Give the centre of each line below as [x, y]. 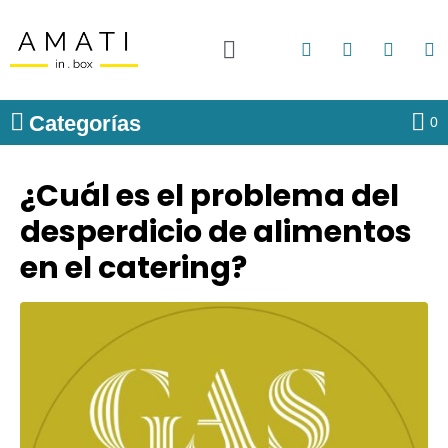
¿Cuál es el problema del [209, 196]
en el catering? [133, 268]
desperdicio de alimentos [216, 232]
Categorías [85, 123]
